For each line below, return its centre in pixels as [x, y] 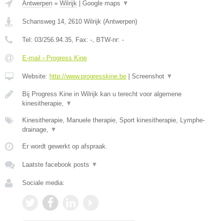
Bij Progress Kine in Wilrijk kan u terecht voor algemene [102, 94]
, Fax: [81, 40]
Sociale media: [43, 183]
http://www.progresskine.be [88, 76]
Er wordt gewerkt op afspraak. [65, 147]
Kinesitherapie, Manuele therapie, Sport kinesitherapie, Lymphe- [113, 120]
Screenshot [149, 76]
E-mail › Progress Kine [55, 58]
